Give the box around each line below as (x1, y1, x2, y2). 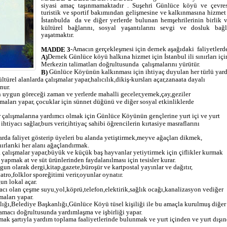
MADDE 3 (41, 46, 70, 54)
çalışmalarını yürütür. (142, 60, 200, 68)
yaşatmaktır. (41, 31, 74, 39)
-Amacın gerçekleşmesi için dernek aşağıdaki (70, 45, 194, 53)
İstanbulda (41, 16, 70, 24)
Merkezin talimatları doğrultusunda (41, 60, 139, 68)
